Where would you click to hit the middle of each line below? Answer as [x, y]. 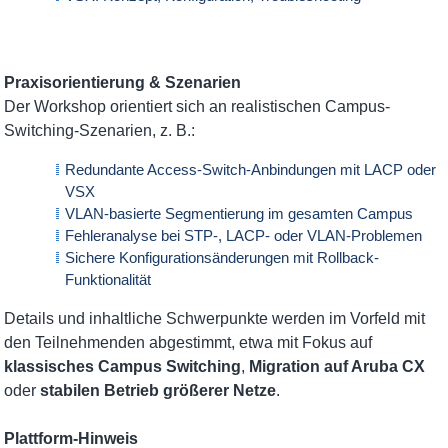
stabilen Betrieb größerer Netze [158, 390]
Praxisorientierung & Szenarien [123, 82]
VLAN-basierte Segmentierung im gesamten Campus [239, 213]
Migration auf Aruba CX [337, 366]
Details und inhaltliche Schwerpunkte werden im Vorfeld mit [215, 318]
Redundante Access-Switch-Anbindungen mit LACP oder [251, 169]
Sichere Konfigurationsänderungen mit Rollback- [222, 257]
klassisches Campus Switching [123, 366]
